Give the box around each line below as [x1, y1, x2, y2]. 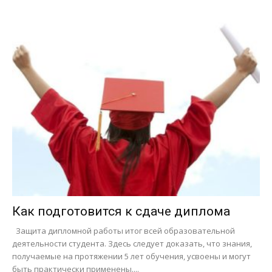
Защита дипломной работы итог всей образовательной [12, 225, 235, 237]
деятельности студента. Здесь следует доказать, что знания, [12, 238, 252, 250]
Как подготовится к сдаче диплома [12, 204, 230, 219]
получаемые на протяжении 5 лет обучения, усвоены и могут [12, 251, 251, 262]
